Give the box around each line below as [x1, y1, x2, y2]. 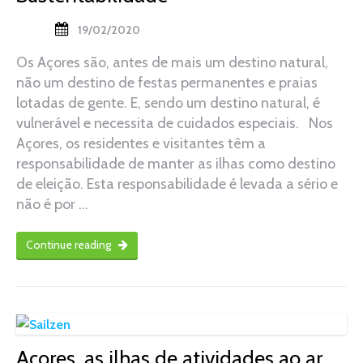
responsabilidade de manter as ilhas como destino [16, 155, 335, 173]
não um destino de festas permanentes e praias [16, 74, 318, 92]
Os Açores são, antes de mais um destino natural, [16, 53, 328, 72]
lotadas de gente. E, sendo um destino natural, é [16, 94, 320, 113]
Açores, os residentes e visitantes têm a [16, 135, 266, 153]
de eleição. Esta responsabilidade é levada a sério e [16, 175, 338, 194]
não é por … [16, 195, 88, 214]
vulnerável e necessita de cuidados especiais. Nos [16, 114, 333, 133]
